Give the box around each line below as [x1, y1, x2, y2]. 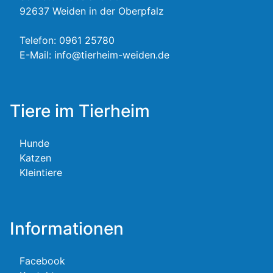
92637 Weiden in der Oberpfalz [19, 5, 164, 18]
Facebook [19, 255, 65, 268]
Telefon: [19, 34, 59, 47]
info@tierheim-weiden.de [54, 49, 169, 62]
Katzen [19, 152, 51, 165]
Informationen [10, 218, 124, 239]
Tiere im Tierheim [10, 101, 150, 122]
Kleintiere [19, 166, 62, 179]
